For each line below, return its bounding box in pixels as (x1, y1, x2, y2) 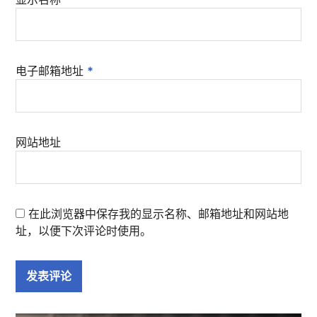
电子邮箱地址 (16, 63, 88, 78)
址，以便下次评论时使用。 (16, 223, 152, 238)
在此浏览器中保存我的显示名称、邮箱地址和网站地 (28, 206, 289, 221)
